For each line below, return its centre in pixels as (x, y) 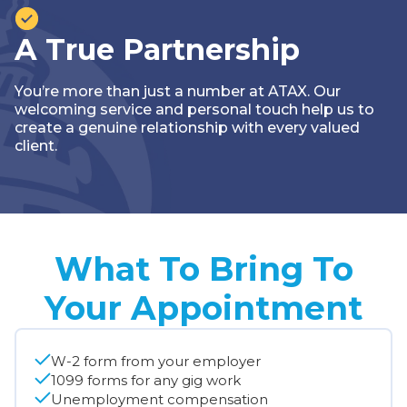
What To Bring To (203, 268)
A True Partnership (157, 49)
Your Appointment (203, 308)
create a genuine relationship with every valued (187, 127)
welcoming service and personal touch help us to (194, 109)
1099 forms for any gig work (146, 380)
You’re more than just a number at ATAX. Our (178, 91)
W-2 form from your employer (156, 361)
